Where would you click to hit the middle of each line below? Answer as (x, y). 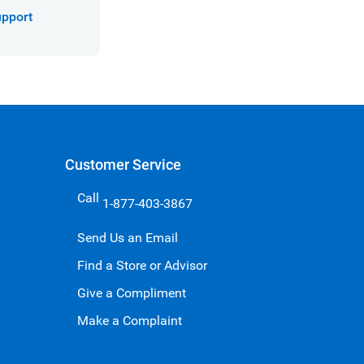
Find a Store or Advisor (142, 265)
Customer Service (123, 164)
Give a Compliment (131, 292)
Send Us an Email (127, 237)
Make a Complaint (129, 320)
